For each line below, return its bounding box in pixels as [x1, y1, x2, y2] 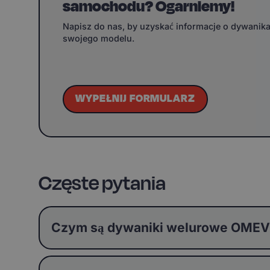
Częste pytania [38, 168, 166, 198]
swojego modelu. [62, 33, 134, 43]
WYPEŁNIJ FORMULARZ [75, 91, 196, 107]
